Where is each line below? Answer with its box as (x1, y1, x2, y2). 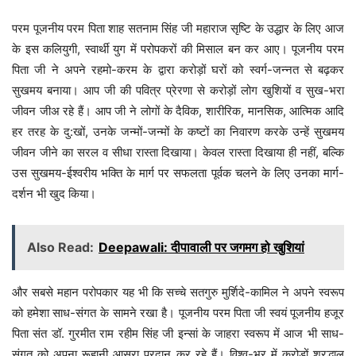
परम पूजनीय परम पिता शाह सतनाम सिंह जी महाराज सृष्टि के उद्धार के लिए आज (12, 21, 344, 37)
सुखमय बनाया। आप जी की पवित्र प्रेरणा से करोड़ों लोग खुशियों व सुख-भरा (12, 83, 344, 99)
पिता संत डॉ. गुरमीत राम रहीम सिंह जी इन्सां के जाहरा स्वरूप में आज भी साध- (12, 326, 344, 342)
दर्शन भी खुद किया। (12, 186, 96, 202)
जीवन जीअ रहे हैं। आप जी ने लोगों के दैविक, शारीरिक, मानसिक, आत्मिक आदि (12, 103, 344, 119)
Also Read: (27, 239, 94, 256)
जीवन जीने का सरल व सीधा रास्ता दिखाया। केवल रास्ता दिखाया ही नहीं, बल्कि (12, 145, 344, 161)
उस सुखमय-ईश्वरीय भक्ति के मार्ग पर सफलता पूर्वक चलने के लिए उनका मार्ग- (12, 165, 344, 181)
